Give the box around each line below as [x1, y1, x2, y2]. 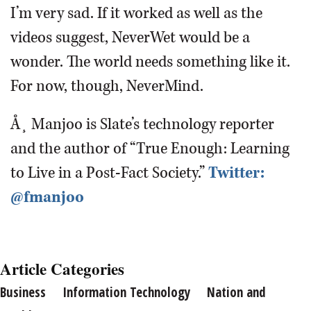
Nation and [207, 283, 266, 301]
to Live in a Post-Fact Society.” [10, 162, 208, 183]
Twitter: [208, 162, 264, 183]
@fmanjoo [10, 187, 84, 208]
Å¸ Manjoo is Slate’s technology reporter [10, 114, 274, 135]
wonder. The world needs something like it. [10, 51, 290, 72]
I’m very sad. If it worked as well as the [10, 3, 262, 24]
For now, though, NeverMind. [10, 76, 203, 96]
